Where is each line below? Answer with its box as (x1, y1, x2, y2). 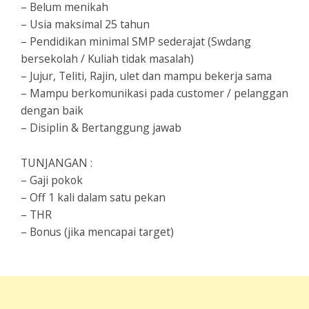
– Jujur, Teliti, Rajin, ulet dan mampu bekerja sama (21, 68, 272, 84)
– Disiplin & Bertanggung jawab (21, 120, 181, 136)
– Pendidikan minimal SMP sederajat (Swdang (21, 34, 251, 50)
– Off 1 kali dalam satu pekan (21, 190, 166, 206)
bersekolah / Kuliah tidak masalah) (21, 51, 194, 67)
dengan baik (21, 103, 83, 119)
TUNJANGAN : (21, 155, 92, 171)
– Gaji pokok (21, 172, 83, 188)
